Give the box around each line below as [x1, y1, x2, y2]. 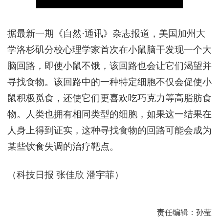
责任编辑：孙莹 [157, 208, 212, 217]
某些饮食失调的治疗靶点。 [7, 141, 119, 152]
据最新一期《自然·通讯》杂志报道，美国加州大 [7, 28, 205, 39]
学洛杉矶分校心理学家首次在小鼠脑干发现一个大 [7, 44, 212, 55]
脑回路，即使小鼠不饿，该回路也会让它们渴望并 [7, 61, 212, 71]
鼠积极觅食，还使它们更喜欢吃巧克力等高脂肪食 [7, 93, 212, 103]
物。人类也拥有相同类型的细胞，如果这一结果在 [7, 109, 212, 119]
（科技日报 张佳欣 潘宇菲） [7, 170, 124, 180]
